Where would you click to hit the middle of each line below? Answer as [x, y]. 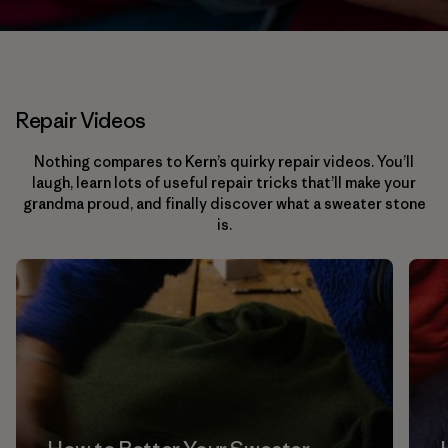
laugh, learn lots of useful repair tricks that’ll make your [224, 182]
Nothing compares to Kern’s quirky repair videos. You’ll [224, 161]
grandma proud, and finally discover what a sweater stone [224, 203]
